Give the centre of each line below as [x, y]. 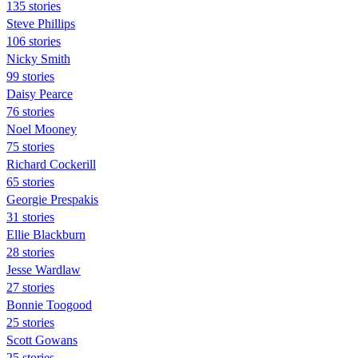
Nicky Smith [38, 58]
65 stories [30, 181]
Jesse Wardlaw [44, 269]
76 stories [30, 111]
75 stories [30, 146]
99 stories [30, 76]
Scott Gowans [42, 340]
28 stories [30, 252]
